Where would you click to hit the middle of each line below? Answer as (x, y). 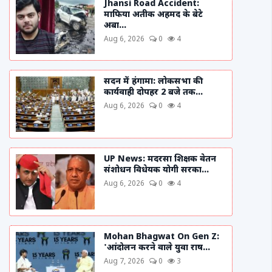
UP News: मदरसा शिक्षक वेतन (160, 159)
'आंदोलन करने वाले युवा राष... (157, 248)
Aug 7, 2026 (124, 262)
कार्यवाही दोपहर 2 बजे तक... (153, 93)
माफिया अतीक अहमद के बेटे (153, 15)
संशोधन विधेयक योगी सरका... (156, 170)
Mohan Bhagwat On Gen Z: (161, 237)
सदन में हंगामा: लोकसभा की (153, 82)
